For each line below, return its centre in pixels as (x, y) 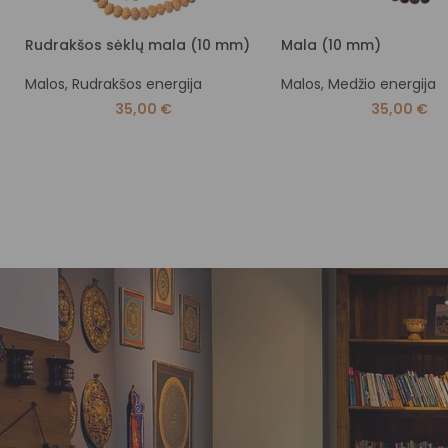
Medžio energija (382, 83)
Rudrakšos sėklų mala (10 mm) (137, 44)
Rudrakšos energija (137, 83)
